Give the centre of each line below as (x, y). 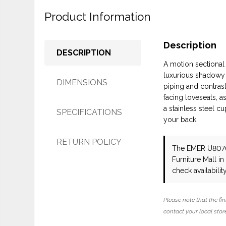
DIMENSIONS (82, 83)
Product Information (98, 16)
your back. (181, 120)
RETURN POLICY (89, 142)
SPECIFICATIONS (90, 112)
